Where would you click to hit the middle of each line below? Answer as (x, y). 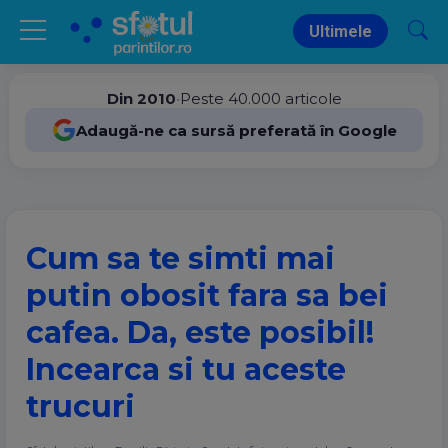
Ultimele (340, 31)
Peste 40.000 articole (260, 98)
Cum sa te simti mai (180, 258)
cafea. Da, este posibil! (200, 332)
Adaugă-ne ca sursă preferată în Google (236, 130)
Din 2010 (141, 98)
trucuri (80, 406)
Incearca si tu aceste (186, 369)
